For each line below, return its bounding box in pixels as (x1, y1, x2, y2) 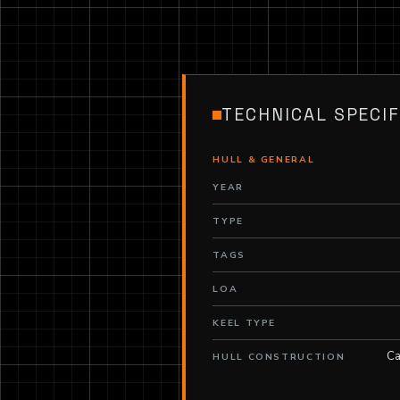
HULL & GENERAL (212, 154, 315, 167)
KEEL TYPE (212, 317, 277, 330)
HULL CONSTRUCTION (212, 351, 346, 364)
